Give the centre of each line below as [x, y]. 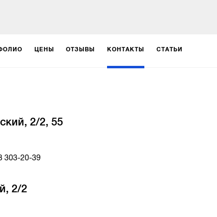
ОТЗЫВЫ [81, 49]
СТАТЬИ [169, 49]
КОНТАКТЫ [126, 49]
